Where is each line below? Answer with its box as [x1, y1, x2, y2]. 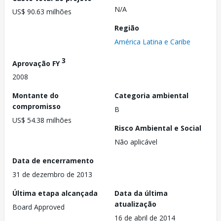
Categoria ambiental [114, 91, 188, 101]
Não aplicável [114, 137, 157, 147]
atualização [114, 199, 156, 209]
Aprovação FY [12, 58, 62, 68]
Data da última [114, 188, 168, 198]
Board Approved [12, 202, 65, 212]
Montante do [12, 91, 59, 101]
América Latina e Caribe [114, 37, 190, 46]
